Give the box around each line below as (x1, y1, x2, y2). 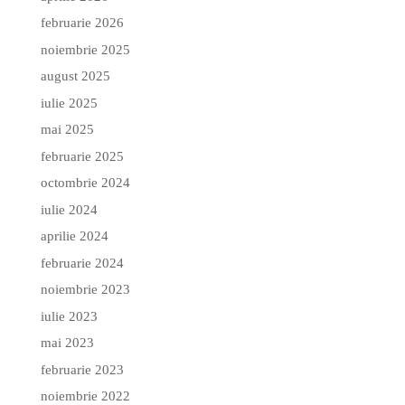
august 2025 (40, 69, 110, 84)
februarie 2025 (40, 148, 124, 164)
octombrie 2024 (40, 175, 130, 191)
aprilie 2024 (40, 229, 108, 244)
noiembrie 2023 (40, 282, 130, 297)
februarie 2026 (40, 15, 124, 31)
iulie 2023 (40, 308, 98, 324)
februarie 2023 (40, 362, 124, 377)
